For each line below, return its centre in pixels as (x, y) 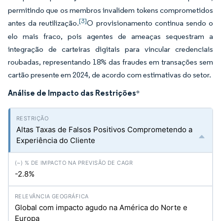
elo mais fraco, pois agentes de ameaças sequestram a (110, 36)
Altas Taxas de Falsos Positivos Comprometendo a (104, 129)
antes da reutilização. (44, 23)
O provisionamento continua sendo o (150, 23)
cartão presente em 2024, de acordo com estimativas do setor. (110, 75)
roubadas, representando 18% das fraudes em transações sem (110, 62)
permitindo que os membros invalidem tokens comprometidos (110, 10)
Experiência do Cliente (56, 140)
